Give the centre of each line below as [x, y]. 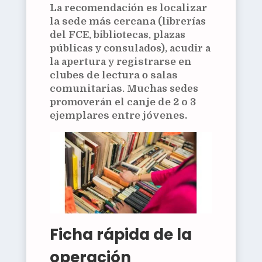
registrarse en [154, 61]
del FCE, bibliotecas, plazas [117, 35]
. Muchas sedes [160, 88]
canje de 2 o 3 [161, 102]
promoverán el [88, 102]
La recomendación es [104, 8]
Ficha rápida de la [120, 234]
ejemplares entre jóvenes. [118, 115]
